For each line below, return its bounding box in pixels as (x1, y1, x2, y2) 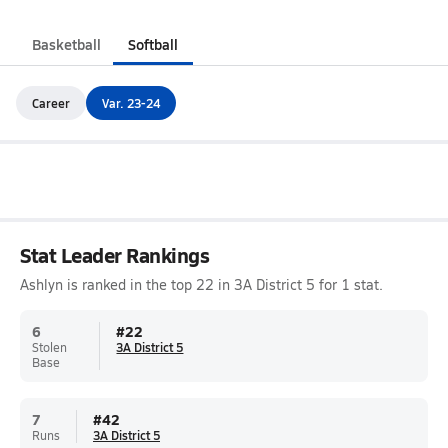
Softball (128, 34, 178, 54)
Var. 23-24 (102, 94, 160, 111)
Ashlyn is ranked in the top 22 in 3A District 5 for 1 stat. (20, 275, 383, 294)
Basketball (32, 34, 101, 54)
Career (32, 94, 70, 111)
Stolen (32, 339, 67, 355)
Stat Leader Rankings (20, 241, 210, 269)
